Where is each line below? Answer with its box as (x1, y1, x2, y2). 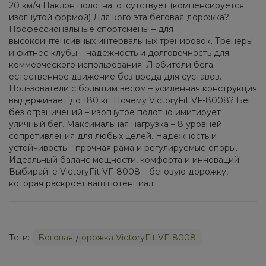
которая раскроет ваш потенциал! (9, 178, 155, 189)
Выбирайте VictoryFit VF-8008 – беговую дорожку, (9, 166, 228, 177)
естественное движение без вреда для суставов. (9, 71, 221, 82)
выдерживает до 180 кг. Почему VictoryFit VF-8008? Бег (9, 94, 252, 106)
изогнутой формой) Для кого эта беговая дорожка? (9, 11, 229, 23)
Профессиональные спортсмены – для (9, 23, 173, 34)
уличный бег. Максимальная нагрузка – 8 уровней (9, 118, 222, 129)
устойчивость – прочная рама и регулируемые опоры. (9, 142, 237, 153)
